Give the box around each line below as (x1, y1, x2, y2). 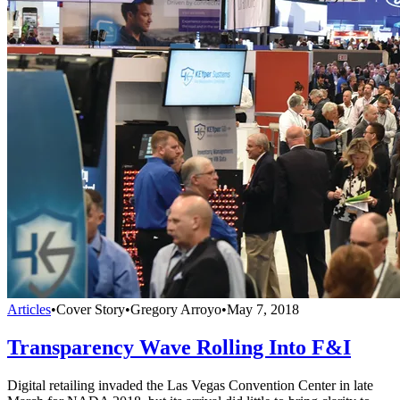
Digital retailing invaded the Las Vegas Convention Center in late (7, 377, 373, 393)
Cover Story (56, 301, 125, 317)
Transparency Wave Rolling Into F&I (7, 335, 351, 359)
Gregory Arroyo (130, 301, 221, 317)
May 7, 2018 (227, 301, 299, 317)
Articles (7, 301, 51, 317)
